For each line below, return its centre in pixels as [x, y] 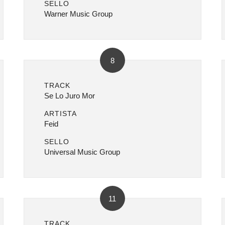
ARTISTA [61, 114]
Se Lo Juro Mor [70, 96]
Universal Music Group [82, 152]
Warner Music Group [79, 14]
